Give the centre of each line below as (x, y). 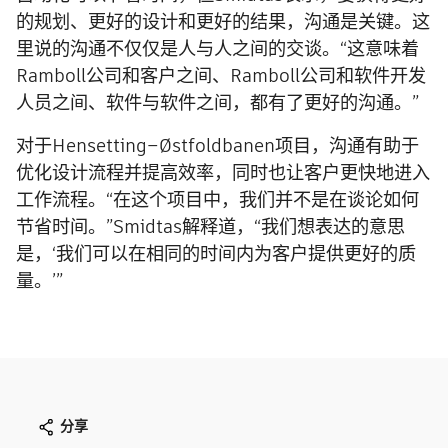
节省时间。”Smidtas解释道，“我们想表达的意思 (210, 227)
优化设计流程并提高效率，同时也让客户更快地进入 (223, 173)
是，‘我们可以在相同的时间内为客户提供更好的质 (216, 254)
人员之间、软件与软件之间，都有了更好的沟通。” (217, 103)
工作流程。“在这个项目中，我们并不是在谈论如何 (217, 200)
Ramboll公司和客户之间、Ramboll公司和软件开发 (221, 76)
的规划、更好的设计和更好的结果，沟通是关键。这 (223, 22)
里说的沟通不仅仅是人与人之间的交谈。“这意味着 (217, 49)
